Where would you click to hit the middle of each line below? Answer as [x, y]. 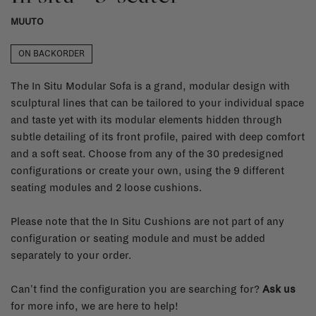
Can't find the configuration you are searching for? [136, 289]
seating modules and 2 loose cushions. [106, 187]
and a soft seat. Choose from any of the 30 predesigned [147, 153]
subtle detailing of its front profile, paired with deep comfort [158, 136]
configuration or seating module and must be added [138, 238]
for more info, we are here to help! [95, 306]
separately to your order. [71, 255]
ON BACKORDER [51, 54]
